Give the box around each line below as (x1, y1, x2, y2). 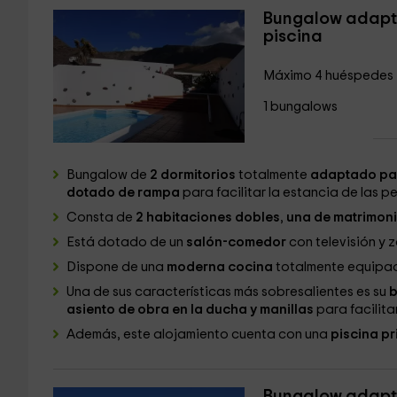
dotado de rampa (66, 186, 180, 199)
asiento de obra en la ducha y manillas (66, 303, 316, 316)
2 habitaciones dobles (135, 211, 280, 224)
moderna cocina (166, 261, 273, 274)
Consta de (66, 211, 136, 224)
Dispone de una (66, 261, 167, 274)
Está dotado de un (66, 236, 186, 249)
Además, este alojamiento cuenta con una (66, 328, 331, 341)
